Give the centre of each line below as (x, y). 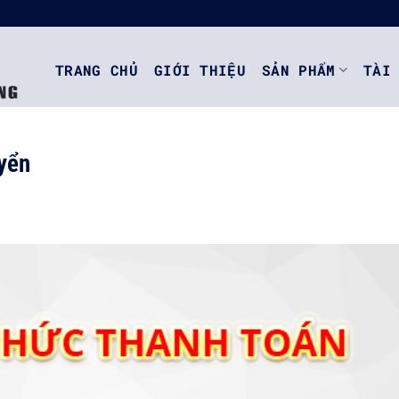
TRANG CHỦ (97, 69)
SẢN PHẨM (299, 69)
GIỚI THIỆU (200, 69)
